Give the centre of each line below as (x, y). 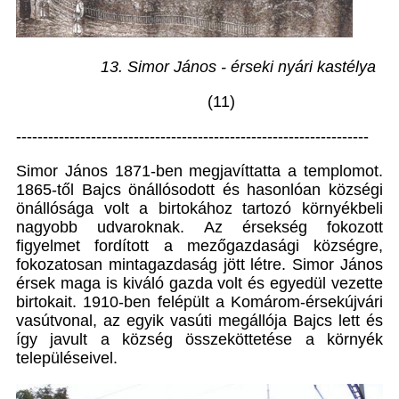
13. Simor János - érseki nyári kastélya (238, 67)
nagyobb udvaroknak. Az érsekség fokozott (199, 228)
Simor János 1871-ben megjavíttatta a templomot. (199, 171)
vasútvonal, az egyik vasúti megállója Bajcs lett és (199, 321)
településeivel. (67, 358)
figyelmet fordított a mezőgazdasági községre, (199, 246)
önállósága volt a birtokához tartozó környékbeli (199, 209)
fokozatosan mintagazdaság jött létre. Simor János (199, 265)
